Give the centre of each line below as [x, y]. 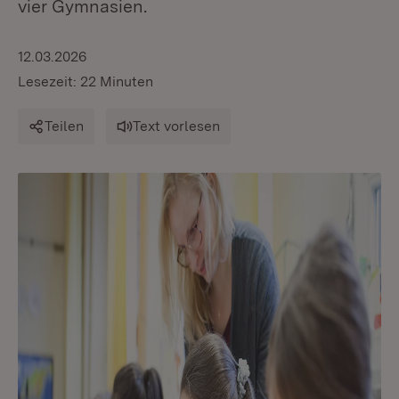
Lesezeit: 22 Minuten [85, 81]
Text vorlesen [176, 126]
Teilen [64, 126]
